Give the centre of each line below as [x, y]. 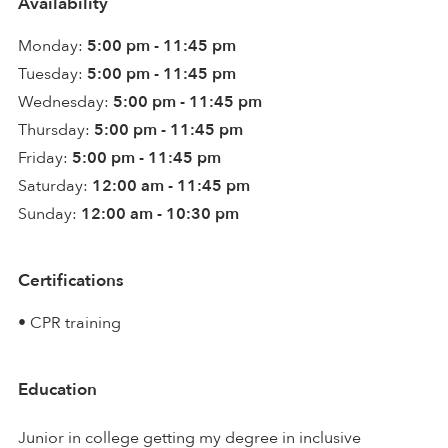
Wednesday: [63, 102]
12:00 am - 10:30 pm [160, 214]
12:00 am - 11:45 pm [171, 186]
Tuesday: [50, 74]
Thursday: [54, 130]
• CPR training [69, 323]
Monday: [50, 46]
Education [57, 389]
